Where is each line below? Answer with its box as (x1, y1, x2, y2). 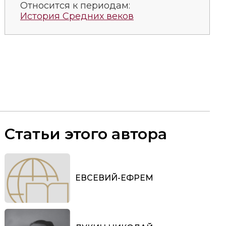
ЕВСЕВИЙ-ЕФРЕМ (75, 173, 153, 183)
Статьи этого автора (5, 124, 167, 143)
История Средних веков (20, 10, 134, 22)
